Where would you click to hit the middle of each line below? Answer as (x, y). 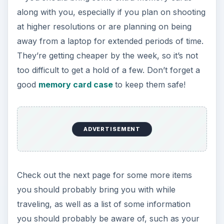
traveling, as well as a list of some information (103, 204)
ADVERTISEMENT (112, 129)
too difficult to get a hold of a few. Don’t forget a (108, 70)
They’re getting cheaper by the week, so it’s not (107, 55)
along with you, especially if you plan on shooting (111, 12)
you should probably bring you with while (96, 190)
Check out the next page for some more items (104, 175)
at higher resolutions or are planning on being (104, 26)
